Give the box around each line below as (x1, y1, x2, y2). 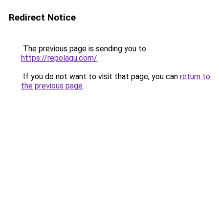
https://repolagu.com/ (21, 53, 97, 63)
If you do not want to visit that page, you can (21, 72, 180, 81)
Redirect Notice (9, 12, 76, 23)
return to (180, 72, 210, 81)
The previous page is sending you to (21, 44, 146, 53)
